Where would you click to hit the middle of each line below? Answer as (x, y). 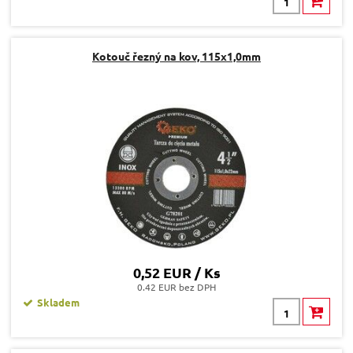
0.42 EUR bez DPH (176, 287)
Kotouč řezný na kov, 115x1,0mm (176, 56)
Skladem (58, 303)
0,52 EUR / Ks (176, 273)
